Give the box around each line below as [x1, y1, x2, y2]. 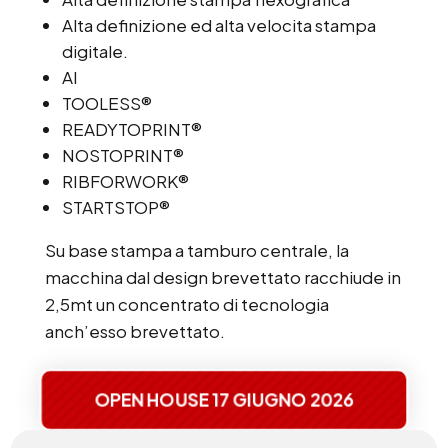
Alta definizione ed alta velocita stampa [61, 14, 376, 37]
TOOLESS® [61, 92, 152, 115]
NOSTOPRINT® [61, 144, 184, 167]
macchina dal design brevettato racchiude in [44, 266, 401, 289]
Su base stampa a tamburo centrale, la [44, 239, 349, 262]
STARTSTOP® [61, 196, 170, 219]
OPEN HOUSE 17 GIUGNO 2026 [97, 388, 351, 411]
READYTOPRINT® [61, 118, 202, 141]
